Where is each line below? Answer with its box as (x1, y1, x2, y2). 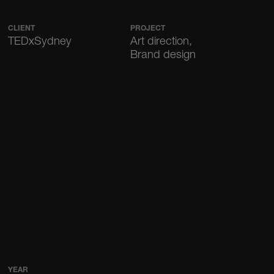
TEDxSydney (8, 37, 72, 48)
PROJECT (130, 25, 166, 33)
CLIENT (8, 25, 35, 33)
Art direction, (130, 37, 193, 48)
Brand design (130, 50, 196, 62)
